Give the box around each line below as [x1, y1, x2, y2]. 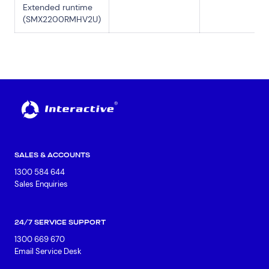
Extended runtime [22, 2, 92, 13]
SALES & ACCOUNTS [14, 150, 90, 160]
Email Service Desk [14, 246, 82, 257]
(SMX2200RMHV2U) [22, 14, 101, 25]
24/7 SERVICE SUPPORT [14, 217, 106, 228]
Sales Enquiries [14, 179, 68, 190]
